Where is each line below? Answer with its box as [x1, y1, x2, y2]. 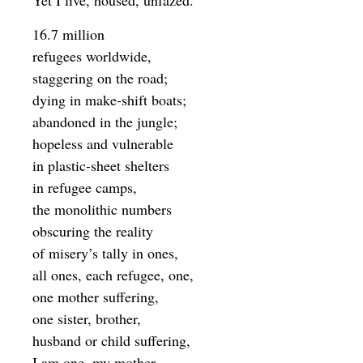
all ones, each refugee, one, [32, 264, 194, 284]
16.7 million [32, 23, 105, 44]
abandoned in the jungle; [32, 111, 177, 131]
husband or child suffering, [32, 330, 190, 350]
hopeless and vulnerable [32, 133, 173, 153]
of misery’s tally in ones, [32, 242, 178, 263]
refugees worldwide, [32, 45, 152, 66]
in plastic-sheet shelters [32, 155, 169, 175]
